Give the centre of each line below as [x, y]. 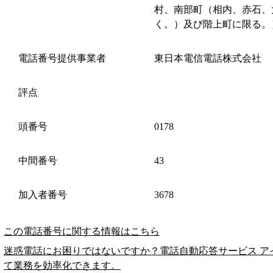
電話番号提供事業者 [62, 58]
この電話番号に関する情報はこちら [82, 231]
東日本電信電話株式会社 [208, 58]
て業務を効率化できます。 [62, 265]
